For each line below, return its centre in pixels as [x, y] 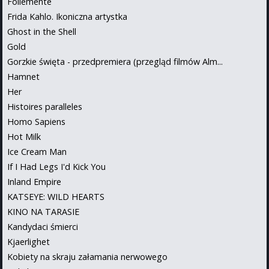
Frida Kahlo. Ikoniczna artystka [67, 16]
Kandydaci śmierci [43, 226]
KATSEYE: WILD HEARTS [56, 196]
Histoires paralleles [45, 106]
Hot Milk [24, 136]
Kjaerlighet [29, 241]
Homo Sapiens [36, 121]
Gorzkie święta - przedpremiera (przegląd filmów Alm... [115, 61]
